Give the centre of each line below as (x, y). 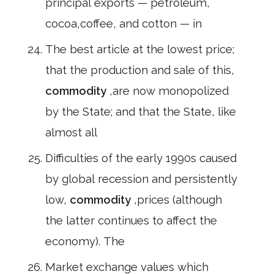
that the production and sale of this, (140, 70)
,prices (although (178, 200)
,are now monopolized (169, 91)
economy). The (85, 241)
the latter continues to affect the (131, 220)
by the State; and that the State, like (141, 112)
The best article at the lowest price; (140, 49)
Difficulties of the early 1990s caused (141, 158)
